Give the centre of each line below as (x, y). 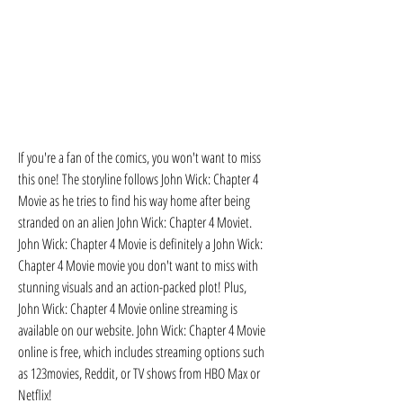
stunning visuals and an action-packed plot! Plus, (132, 287)
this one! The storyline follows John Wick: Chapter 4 (138, 179)
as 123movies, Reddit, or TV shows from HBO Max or (139, 373)
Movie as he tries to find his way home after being (134, 201)
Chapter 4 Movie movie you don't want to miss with (138, 265)
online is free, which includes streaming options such (141, 352)
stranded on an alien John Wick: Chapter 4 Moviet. (135, 222)
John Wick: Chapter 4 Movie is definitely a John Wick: (140, 244)
